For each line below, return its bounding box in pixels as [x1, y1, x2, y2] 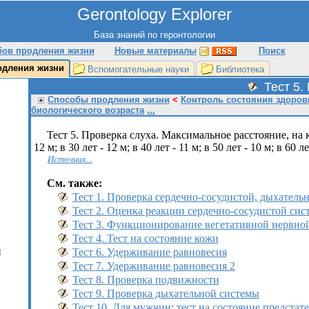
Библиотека [216, 64, 264, 74]
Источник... [47, 154, 92, 164]
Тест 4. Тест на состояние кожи [72, 232, 219, 244]
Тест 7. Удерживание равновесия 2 [72, 260, 235, 272]
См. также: [46, 177, 102, 189]
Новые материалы [114, 46, 197, 56]
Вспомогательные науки [88, 64, 189, 74]
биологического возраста [31, 105, 144, 115]
